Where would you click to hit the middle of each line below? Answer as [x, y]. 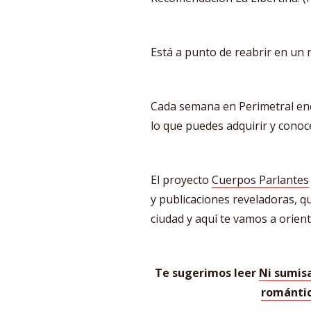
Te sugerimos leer [207, 273]
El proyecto [181, 180]
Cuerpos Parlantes [260, 180]
